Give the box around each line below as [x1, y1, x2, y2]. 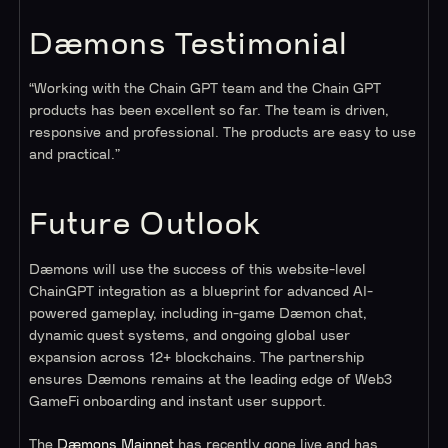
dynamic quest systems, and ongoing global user [29, 328, 351, 343]
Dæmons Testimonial [29, 28, 349, 60]
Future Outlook [29, 209, 262, 241]
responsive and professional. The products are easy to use [29, 126, 417, 141]
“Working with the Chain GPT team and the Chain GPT [29, 82, 382, 97]
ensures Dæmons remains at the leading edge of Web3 [29, 372, 393, 387]
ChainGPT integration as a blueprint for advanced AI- [29, 284, 374, 299]
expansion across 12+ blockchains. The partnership [29, 350, 365, 365]
